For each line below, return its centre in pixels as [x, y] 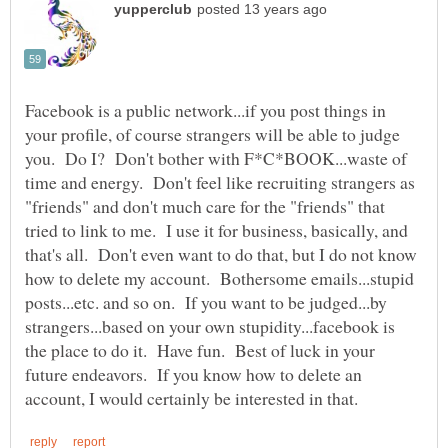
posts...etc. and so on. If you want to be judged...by [206, 301]
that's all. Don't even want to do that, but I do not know [221, 253]
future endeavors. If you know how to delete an [193, 373]
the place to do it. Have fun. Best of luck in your [200, 349]
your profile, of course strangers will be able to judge [212, 133]
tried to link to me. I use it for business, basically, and [216, 229]
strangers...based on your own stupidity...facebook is [210, 325]
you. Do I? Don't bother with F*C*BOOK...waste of [216, 157]
